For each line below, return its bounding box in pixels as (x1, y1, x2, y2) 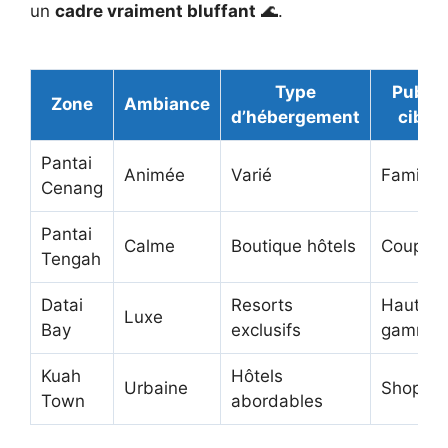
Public (392, 82, 445, 102)
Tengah (41, 249, 101, 269)
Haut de (381, 295, 446, 315)
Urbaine (124, 378, 188, 398)
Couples (381, 236, 446, 256)
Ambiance (124, 94, 210, 114)
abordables (231, 391, 323, 411)
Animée (124, 165, 185, 185)
